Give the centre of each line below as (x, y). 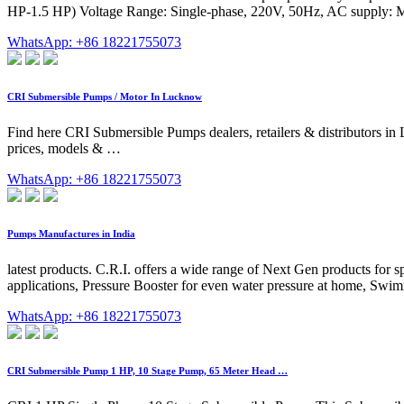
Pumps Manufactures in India (71, 233)
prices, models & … (64, 148)
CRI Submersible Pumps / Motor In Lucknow (105, 96)
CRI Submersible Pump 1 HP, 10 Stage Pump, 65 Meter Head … (147, 370)
